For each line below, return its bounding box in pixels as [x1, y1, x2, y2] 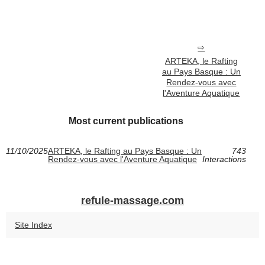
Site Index [15, 220, 52, 230]
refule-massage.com [81, 195, 184, 207]
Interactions [202, 154, 246, 164]
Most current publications [68, 116, 183, 127]
